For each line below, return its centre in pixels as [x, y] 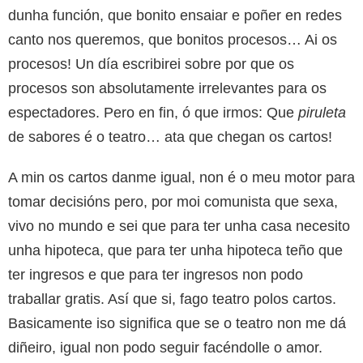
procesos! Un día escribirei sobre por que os [151, 64]
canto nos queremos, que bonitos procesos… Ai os [173, 39]
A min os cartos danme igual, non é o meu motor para [181, 177]
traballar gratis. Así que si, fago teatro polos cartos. [172, 299]
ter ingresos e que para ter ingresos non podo [156, 274]
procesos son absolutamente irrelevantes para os [167, 88]
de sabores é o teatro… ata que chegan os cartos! [170, 137]
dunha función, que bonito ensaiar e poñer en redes [175, 15]
